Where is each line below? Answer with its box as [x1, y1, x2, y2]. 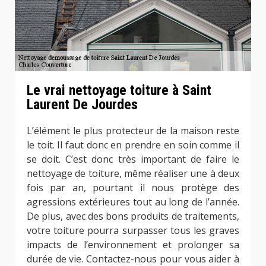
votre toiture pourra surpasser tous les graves [27, 223, 239, 237]
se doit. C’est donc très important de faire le [27, 152, 239, 166]
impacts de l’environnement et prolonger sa [27, 237, 239, 251]
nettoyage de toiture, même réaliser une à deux [27, 166, 239, 180]
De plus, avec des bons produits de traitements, [27, 209, 239, 223]
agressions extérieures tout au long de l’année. [27, 195, 239, 208]
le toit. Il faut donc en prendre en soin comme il [27, 138, 239, 151]
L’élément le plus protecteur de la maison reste [27, 123, 239, 137]
